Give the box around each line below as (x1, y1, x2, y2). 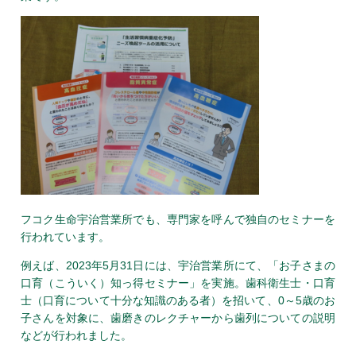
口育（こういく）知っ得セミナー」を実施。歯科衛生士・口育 (21, 276, 335, 289)
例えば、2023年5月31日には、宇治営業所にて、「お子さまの (21, 258, 335, 272)
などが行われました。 (21, 328, 133, 342)
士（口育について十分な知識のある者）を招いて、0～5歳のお (21, 293, 335, 307)
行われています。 (21, 230, 110, 243)
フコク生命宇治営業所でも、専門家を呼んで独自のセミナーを (21, 212, 335, 226)
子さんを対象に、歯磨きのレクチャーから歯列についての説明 (21, 311, 335, 324)
